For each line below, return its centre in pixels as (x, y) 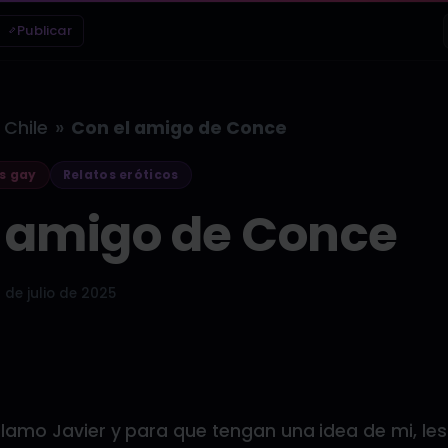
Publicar (45, 30)
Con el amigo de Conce (179, 128)
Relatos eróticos (120, 174)
